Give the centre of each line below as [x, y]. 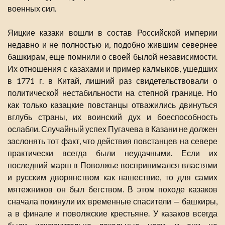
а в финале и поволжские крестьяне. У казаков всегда [113, 213]
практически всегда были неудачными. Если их [113, 153]
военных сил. [32, 8]
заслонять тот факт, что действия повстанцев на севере [113, 141]
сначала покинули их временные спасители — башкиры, [113, 201]
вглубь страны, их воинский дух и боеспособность [113, 117]
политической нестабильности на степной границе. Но [113, 92]
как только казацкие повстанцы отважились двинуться [113, 104]
